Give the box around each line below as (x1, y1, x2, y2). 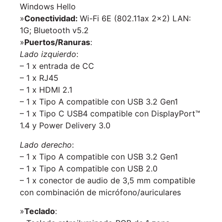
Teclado (24, 206, 55, 217)
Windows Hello (20, 1, 76, 12)
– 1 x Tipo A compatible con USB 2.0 (20, 163, 158, 173)
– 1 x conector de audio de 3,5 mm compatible (20, 175, 195, 185)
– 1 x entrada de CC (20, 61, 94, 71)
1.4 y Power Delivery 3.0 (20, 120, 111, 131)
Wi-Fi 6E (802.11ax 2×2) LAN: (80, 13, 191, 24)
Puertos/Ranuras (24, 37, 90, 48)
